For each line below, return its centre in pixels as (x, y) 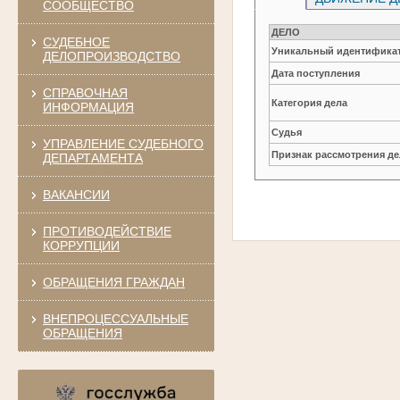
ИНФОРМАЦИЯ (88, 107)
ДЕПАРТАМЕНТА (92, 158)
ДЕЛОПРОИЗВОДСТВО (111, 56)
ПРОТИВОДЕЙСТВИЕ (107, 231)
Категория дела (310, 102)
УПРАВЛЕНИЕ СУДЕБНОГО (123, 143)
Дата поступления (316, 73)
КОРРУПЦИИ (81, 245)
